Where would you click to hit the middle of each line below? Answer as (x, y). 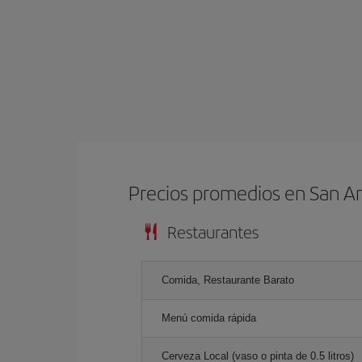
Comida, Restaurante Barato (228, 280)
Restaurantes (213, 231)
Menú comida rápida (209, 318)
